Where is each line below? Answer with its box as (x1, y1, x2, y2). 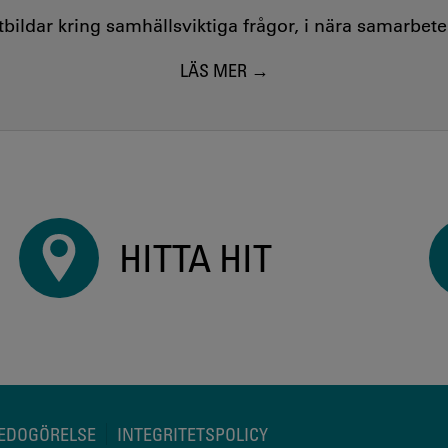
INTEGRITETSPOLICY (117, 423, 268, 446)
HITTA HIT (118, 233, 272, 281)
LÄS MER (179, 59, 247, 81)
